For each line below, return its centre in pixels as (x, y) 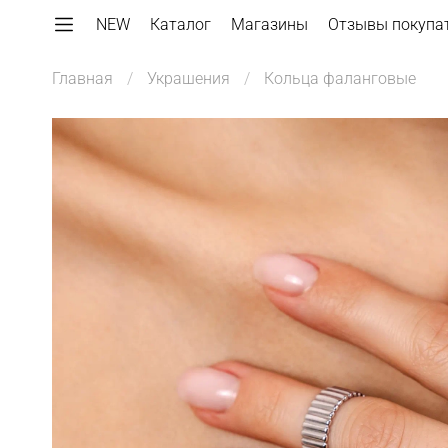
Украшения (188, 79)
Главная (82, 79)
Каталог (180, 24)
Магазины (269, 24)
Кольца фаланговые (340, 79)
